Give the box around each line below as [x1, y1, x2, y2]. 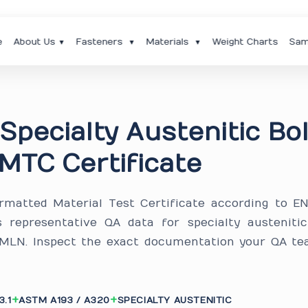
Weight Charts [212, 36, 278, 47]
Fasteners [76, 36, 126, 47]
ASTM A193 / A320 [19, 294, 110, 306]
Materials [146, 36, 192, 47]
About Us [13, 36, 56, 47]
